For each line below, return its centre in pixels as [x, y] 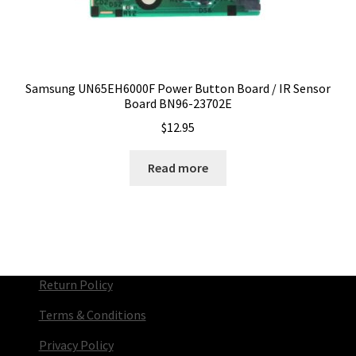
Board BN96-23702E [178, 103]
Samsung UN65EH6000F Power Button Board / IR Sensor [178, 88]
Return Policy [75, 285]
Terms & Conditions [92, 315]
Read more [178, 168]
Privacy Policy [76, 345]
